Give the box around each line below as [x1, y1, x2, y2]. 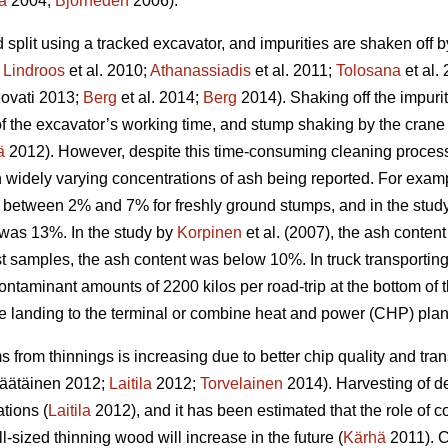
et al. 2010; [65, 61, 150, 79]
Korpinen [177, 223, 242, 241]
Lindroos [3, 61, 65, 79]
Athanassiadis [150, 61, 251, 79]
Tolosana [336, 61, 401, 79]
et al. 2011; [251, 61, 336, 79]
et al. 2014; [117, 88, 203, 106]
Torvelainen [200, 374, 283, 392]
